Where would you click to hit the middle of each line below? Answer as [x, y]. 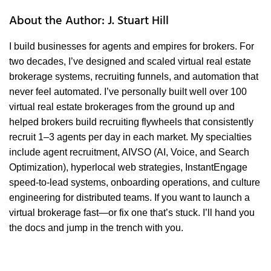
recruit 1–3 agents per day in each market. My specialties [130, 137]
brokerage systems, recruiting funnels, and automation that [134, 77]
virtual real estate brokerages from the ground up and [122, 107]
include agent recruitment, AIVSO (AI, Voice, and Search [129, 152]
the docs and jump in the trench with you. [96, 228]
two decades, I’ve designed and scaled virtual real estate [130, 62]
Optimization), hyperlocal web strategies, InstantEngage [128, 168]
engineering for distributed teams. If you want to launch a [129, 198]
